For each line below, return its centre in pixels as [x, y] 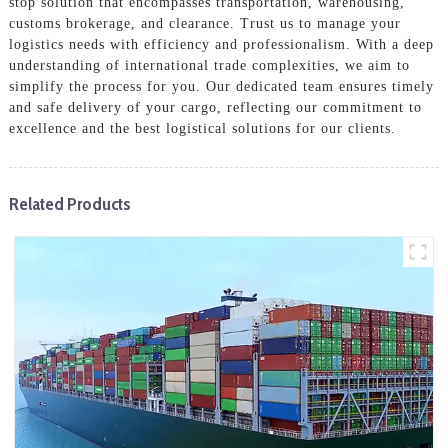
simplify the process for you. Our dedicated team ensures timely [221, 86]
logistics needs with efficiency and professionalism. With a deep [221, 44]
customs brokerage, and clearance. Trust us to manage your [204, 23]
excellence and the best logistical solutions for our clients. [202, 128]
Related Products [69, 203]
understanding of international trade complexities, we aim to [209, 65]
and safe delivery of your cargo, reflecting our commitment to [215, 107]
